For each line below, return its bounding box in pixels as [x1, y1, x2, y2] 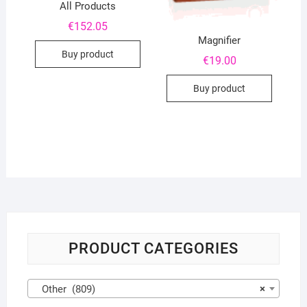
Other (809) [33, 283, 95, 296]
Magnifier [198, 34, 241, 47]
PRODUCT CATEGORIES [68, 240, 238, 258]
